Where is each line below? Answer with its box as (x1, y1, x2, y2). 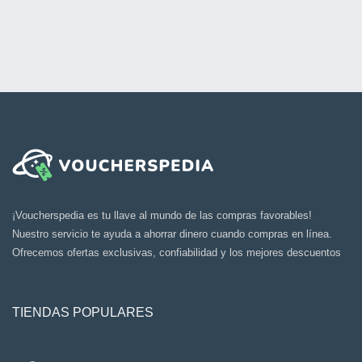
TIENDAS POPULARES (12, 305, 154, 319)
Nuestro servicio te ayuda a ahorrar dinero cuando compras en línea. (12, 227, 332, 240)
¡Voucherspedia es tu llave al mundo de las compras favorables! (12, 208, 312, 221)
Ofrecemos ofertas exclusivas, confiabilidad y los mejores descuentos (12, 246, 341, 259)
